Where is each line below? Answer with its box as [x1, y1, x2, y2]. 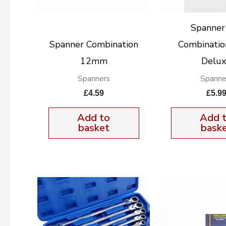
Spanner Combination [49, 38, 138, 50]
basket [78, 121, 109, 135]
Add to [77, 110, 110, 125]
